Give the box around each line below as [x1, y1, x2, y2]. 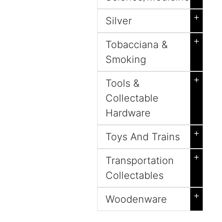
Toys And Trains [106, 131, 180, 143]
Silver [106, 15, 132, 27]
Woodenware [106, 193, 167, 205]
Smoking [106, 54, 146, 65]
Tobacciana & [106, 39, 167, 51]
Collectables [106, 169, 164, 181]
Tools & [106, 77, 139, 89]
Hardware [106, 107, 151, 119]
